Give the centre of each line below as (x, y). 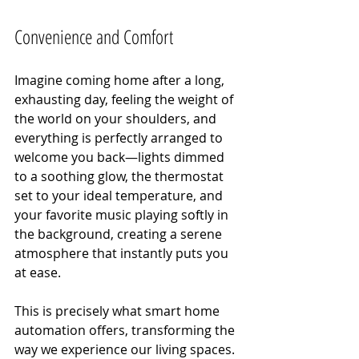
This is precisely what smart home (119, 311)
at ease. (38, 272)
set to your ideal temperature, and (120, 195)
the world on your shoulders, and (117, 118)
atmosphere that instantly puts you (123, 253)
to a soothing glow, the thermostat (121, 176)
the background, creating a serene (120, 234)
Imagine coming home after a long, (121, 80)
